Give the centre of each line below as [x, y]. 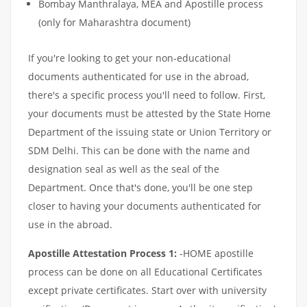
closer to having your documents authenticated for [145, 206]
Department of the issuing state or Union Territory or [150, 132]
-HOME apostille [215, 253]
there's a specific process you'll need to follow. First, [147, 95]
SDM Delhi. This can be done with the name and [139, 150]
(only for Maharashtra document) [114, 22]
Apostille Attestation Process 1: [102, 253]
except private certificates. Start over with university [147, 290]
